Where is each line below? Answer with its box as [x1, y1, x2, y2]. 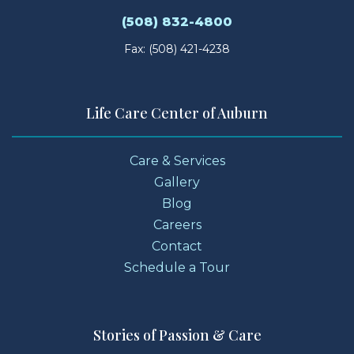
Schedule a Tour [124, 259, 230, 275]
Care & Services [129, 153, 225, 168]
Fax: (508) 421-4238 [124, 41, 230, 56]
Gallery [154, 174, 200, 190]
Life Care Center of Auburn [86, 103, 268, 122]
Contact [152, 238, 202, 254]
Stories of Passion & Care [92, 325, 262, 345]
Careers [153, 217, 201, 232]
